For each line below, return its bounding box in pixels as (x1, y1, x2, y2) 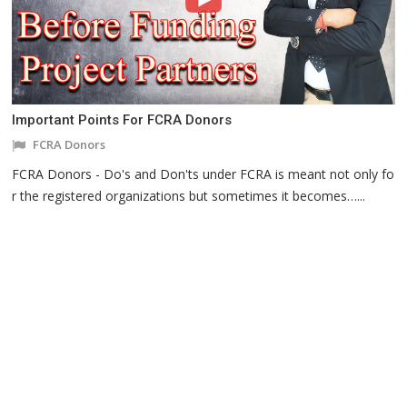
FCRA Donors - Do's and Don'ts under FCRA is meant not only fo (12, 164, 395, 183)
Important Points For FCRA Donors (12, 111, 233, 128)
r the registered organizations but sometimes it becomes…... (12, 186, 366, 204)
